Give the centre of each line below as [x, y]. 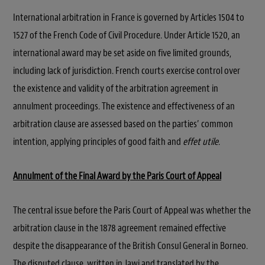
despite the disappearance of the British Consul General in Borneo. [130, 246]
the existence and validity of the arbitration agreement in [116, 89]
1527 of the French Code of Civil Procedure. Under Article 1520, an [127, 35]
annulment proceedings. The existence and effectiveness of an [124, 106]
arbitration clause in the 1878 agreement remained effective [119, 228]
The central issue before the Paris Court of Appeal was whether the [132, 211]
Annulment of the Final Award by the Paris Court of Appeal [117, 176]
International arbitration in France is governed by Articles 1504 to [129, 18]
